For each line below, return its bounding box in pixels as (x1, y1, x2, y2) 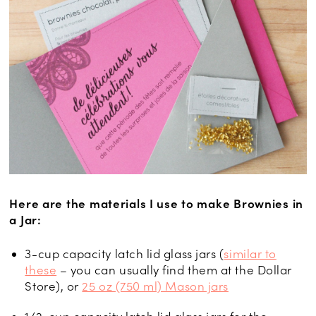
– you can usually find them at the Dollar (56, 262, 292, 278)
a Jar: (9, 212, 42, 228)
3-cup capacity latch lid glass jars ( (25, 245, 224, 262)
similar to (224, 245, 276, 262)
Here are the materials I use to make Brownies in (9, 195, 303, 212)
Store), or (25, 278, 83, 294)
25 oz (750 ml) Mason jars (82, 278, 229, 294)
